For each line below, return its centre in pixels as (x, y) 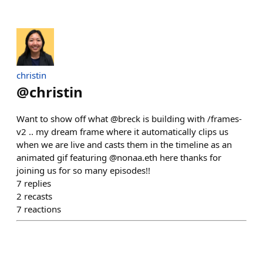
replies (38, 183)
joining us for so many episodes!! (83, 170)
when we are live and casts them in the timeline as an (124, 144)
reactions (43, 209)
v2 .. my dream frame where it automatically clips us (122, 131)
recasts (38, 196)
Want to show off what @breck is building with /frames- (129, 119)
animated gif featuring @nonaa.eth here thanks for (119, 157)
